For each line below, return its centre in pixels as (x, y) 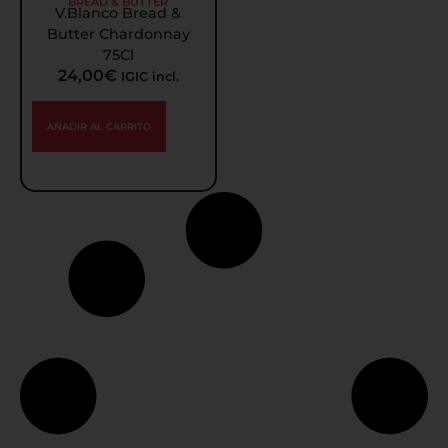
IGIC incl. (149, 77)
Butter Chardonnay (118, 34)
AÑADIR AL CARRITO (99, 126)
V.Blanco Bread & (118, 13)
